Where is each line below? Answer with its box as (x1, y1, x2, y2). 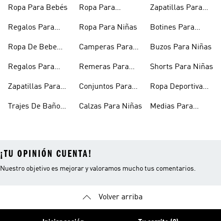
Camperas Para (79, 43, 133, 51)
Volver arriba (98, 193, 143, 201)
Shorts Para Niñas (150, 63, 213, 71)
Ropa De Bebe (8, 43, 57, 51)
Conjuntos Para (79, 83, 132, 91)
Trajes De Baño (8, 103, 60, 110)
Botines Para (150, 24, 194, 32)
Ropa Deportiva (150, 83, 203, 91)
